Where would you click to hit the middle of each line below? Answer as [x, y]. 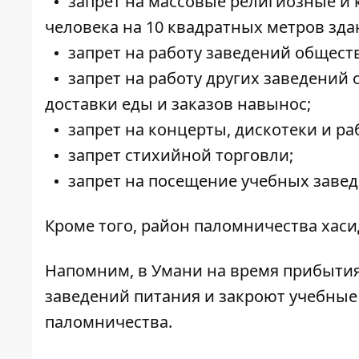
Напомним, [91, 271]
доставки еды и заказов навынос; [178, 104]
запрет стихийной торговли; [181, 155]
